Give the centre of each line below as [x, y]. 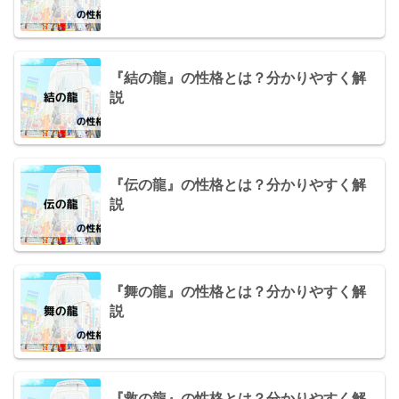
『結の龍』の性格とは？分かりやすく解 [238, 77]
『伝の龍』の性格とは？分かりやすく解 [238, 184]
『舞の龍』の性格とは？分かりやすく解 [238, 291]
